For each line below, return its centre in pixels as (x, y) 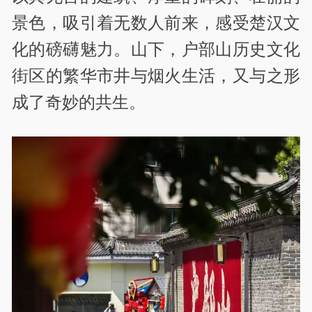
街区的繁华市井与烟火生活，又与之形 (156, 76)
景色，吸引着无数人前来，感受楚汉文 (156, 23)
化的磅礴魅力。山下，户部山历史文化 (156, 49)
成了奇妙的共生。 (79, 102)
